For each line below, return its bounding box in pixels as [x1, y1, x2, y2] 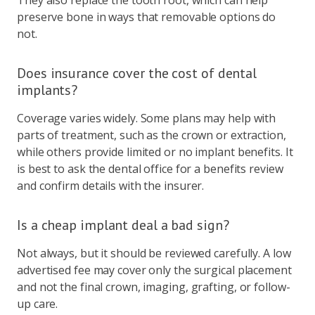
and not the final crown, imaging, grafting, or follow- [17, 278, 290, 295]
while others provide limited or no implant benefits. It [17, 143, 293, 160]
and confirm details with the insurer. [17, 177, 205, 193]
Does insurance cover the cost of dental [17, 63, 257, 82]
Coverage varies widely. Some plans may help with [17, 110, 276, 126]
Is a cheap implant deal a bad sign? [17, 215, 229, 234]
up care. [17, 295, 58, 311]
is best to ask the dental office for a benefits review [17, 160, 283, 176]
